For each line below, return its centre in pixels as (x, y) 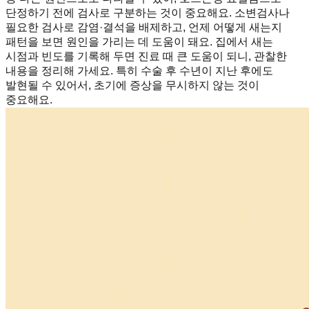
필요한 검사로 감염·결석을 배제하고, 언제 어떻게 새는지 (144, 28)
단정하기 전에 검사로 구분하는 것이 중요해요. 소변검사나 (148, 13)
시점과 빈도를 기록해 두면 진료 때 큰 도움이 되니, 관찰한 (146, 57)
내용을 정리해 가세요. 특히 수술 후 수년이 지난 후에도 (139, 71)
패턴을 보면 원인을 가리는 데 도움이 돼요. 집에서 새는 (139, 42)
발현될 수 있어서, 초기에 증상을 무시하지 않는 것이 (132, 86)
